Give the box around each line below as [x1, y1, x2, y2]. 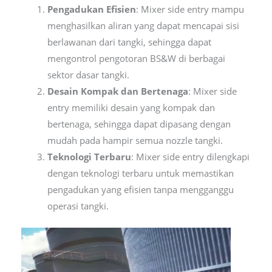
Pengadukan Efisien [47, 3, 137, 16]
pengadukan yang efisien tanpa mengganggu [47, 183, 234, 196]
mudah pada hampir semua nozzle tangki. [47, 134, 223, 147]
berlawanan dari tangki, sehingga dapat [47, 36, 212, 49]
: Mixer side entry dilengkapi [131, 151, 250, 163]
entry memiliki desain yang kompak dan [47, 101, 216, 114]
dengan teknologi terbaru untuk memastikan [47, 167, 234, 180]
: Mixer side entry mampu [136, 3, 245, 16]
